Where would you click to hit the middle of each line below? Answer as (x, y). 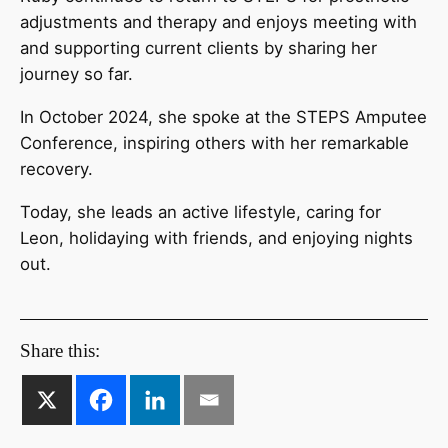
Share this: (60, 350)
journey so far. (81, 74)
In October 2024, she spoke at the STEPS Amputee (223, 117)
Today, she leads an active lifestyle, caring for (200, 211)
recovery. (59, 169)
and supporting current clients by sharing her (198, 48)
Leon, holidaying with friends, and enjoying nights (216, 237)
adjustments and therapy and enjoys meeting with (218, 22)
